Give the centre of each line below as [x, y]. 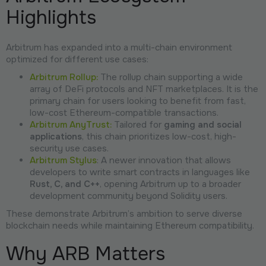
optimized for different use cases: [77, 59]
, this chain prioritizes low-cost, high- [159, 136]
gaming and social [203, 124]
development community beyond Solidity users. [129, 196]
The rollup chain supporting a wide [170, 77]
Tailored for [138, 124]
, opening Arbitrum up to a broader [170, 184]
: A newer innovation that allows [164, 160]
